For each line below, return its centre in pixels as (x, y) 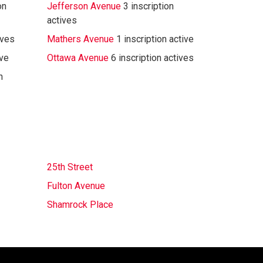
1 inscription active (155, 39)
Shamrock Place (80, 205)
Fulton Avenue (76, 186)
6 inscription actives (152, 58)
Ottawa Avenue (77, 58)
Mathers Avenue (80, 39)
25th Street (70, 167)
